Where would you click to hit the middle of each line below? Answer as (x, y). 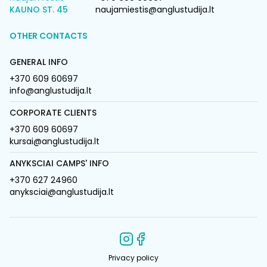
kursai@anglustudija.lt (55, 141)
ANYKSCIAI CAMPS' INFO (59, 163)
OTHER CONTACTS (49, 36)
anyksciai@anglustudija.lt (62, 192)
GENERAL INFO (39, 62)
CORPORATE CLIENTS (53, 113)
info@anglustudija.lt (51, 91)
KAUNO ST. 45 (39, 10)
